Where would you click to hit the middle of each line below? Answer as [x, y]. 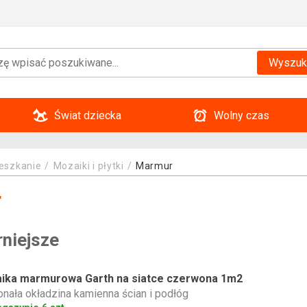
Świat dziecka [88, 115]
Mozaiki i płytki [88, 165]
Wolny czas [241, 115]
